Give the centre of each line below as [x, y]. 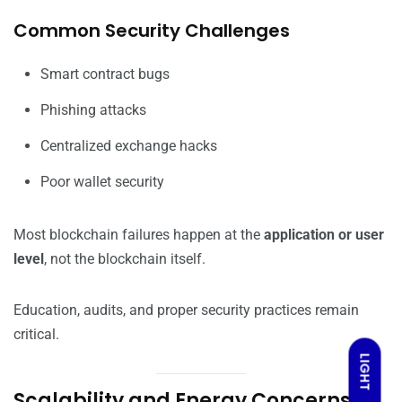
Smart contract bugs [105, 74]
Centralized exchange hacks [129, 146]
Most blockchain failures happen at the [139, 235]
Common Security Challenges [152, 31]
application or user [324, 235]
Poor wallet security [102, 182]
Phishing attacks [93, 110]
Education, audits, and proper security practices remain [186, 310]
